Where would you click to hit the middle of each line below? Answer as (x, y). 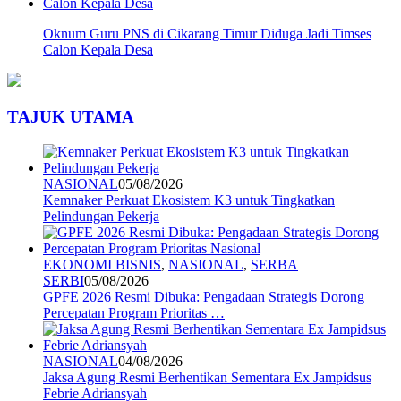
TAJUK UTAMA (71, 116)
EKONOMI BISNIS (102, 264)
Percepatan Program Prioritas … (134, 312)
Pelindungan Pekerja (101, 216)
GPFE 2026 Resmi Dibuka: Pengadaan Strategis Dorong (204, 296)
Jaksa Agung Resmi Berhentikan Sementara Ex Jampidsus (207, 377)
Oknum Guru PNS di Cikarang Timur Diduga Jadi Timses (207, 34)
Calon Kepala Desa (98, 50)
